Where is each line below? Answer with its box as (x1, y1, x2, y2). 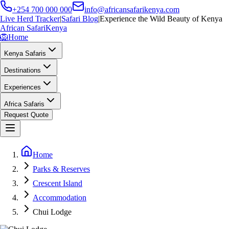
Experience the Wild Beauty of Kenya (100, 14, 222, 23)
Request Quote (4, 111, 49, 119)
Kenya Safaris (4, 50, 46, 57)
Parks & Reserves (33, 165, 90, 173)
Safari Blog (61, 14, 98, 23)
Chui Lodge (33, 208, 72, 216)
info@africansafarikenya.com (84, 5, 179, 14)
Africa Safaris (4, 100, 44, 108)
